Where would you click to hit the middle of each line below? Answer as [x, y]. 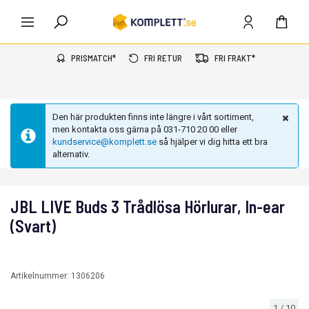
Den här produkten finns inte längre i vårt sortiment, [153, 117]
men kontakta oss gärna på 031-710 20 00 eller [145, 129]
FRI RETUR [163, 58]
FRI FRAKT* [235, 58]
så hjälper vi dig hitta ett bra [212, 142]
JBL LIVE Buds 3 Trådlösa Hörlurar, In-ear [148, 207]
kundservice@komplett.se [104, 142]
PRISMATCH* [93, 58]
